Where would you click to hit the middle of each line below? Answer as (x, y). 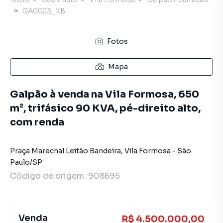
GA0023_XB (44, 11)
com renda (37, 122)
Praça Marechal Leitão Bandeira (65, 151)
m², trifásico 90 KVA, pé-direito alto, (105, 108)
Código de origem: (49, 176)
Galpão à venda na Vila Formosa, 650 (105, 94)
